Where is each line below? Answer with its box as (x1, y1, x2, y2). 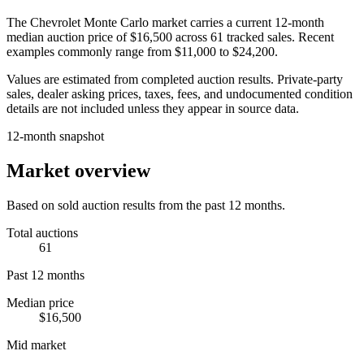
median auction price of (6, 29, 127, 44)
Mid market (6, 337, 66, 352)
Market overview (6, 159, 150, 181)
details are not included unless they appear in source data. (6, 101, 299, 115)
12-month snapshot (6, 128, 104, 143)
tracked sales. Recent (223, 29, 334, 44)
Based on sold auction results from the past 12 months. (6, 197, 285, 212)
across (175, 29, 210, 44)
